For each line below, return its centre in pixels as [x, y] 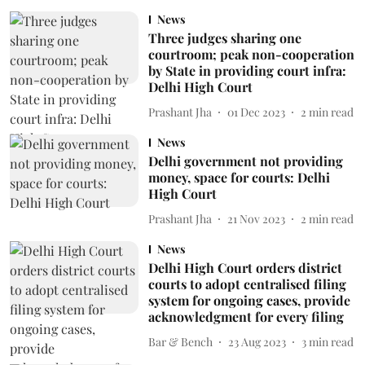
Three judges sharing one [224, 38]
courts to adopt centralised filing [247, 284]
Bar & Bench [180, 341]
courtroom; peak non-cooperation [251, 54]
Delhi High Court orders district [245, 268]
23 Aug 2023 [257, 341]
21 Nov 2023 [256, 218]
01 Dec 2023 [256, 112]
